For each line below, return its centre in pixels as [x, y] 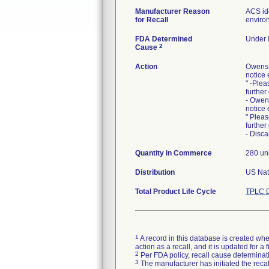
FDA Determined [164, 39]
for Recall [152, 20]
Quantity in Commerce [174, 153]
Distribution [155, 172]
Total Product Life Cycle [176, 192]
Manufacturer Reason [172, 11]
